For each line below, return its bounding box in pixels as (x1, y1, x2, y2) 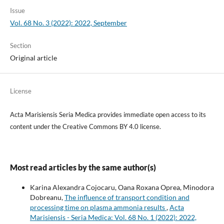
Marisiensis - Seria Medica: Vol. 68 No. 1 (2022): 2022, (29, 213, 196, 222)
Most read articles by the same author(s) (9, 162, 156, 172)
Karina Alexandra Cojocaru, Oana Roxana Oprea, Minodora (29, 183, 214, 192)
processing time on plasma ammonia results (29, 203, 166, 212)
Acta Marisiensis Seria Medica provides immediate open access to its (9, 110, 206, 118)
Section (9, 41, 31, 49)
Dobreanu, (29, 193, 64, 202)
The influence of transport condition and (64, 193, 189, 202)
